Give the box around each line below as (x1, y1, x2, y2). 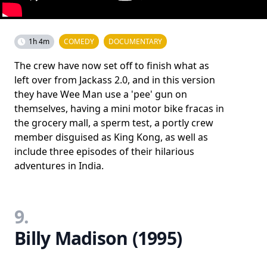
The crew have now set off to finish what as (14, 58, 209, 72)
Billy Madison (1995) (14, 225, 182, 250)
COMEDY (64, 36, 94, 46)
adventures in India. (14, 159, 104, 172)
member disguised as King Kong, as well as (14, 130, 208, 144)
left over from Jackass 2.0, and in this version (14, 73, 215, 86)
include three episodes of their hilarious (14, 144, 194, 158)
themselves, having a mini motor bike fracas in (14, 101, 224, 115)
